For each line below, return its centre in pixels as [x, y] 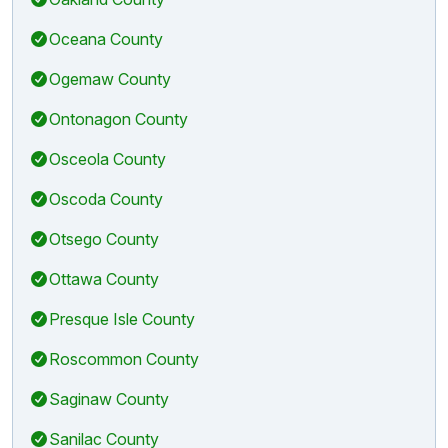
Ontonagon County [118, 118]
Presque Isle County [122, 318]
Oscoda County [106, 198]
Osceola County [107, 158]
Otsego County [104, 238]
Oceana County [106, 38]
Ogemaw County [110, 78]
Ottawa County [104, 278]
